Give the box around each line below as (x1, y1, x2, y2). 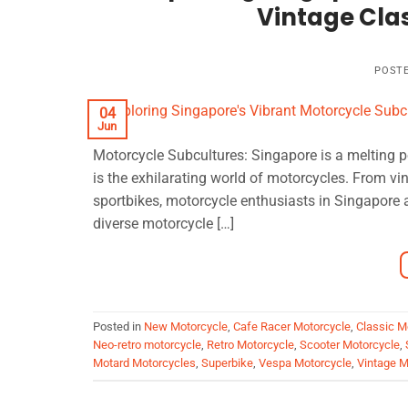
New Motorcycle (144, 320, 228, 334)
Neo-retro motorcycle (93, 338, 201, 352)
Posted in (93, 320, 144, 334)
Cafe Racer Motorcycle (233, 320, 351, 334)
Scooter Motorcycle (300, 338, 400, 352)
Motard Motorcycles (93, 356, 196, 371)
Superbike (201, 356, 253, 371)
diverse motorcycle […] (93, 214, 234, 232)
